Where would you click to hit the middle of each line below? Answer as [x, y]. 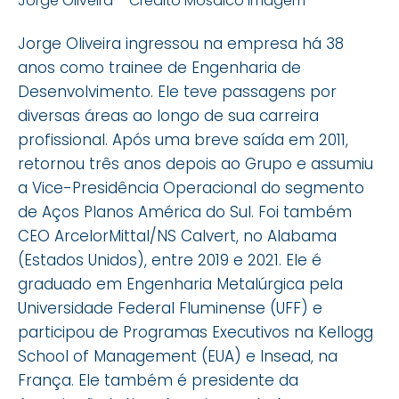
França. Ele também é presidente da [158, 380]
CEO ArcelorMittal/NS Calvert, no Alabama [177, 236]
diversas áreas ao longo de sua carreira [168, 115]
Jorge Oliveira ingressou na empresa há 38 [181, 43]
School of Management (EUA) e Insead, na [178, 356]
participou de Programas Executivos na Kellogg [195, 332]
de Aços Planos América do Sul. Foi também [185, 212]
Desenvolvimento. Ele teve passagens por [177, 91]
